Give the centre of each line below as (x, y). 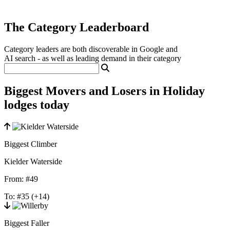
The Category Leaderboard (76, 27)
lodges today (37, 104)
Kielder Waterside (33, 161)
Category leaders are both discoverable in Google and (91, 49)
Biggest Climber (31, 144)
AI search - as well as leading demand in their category (93, 58)
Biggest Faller (27, 223)
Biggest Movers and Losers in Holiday (104, 91)
